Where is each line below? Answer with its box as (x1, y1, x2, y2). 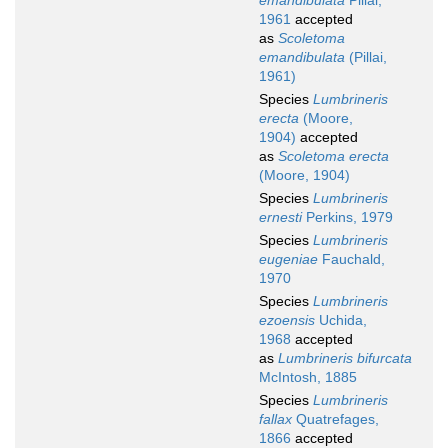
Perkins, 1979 (302, 209, 393, 226)
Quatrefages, (292, 411, 379, 428)
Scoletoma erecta (278, 148, 389, 165)
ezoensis (259, 312, 315, 329)
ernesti (259, 209, 302, 226)
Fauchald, (318, 251, 385, 268)
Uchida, (315, 312, 367, 329)
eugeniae (259, 251, 318, 268)
